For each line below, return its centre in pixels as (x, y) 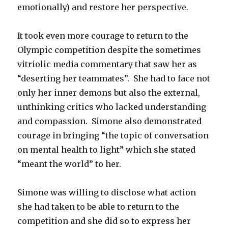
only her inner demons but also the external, (109, 93)
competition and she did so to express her (104, 221)
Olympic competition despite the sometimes (109, 50)
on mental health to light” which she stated (107, 150)
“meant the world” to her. (69, 164)
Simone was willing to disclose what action (107, 193)
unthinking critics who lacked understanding (112, 107)
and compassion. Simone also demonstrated (110, 121)
